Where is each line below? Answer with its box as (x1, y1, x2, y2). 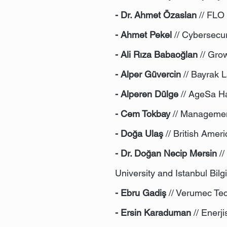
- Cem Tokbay (115, 108, 170, 119)
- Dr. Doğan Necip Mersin (115, 148, 217, 159)
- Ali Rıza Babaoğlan (115, 49, 198, 60)
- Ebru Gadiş (115, 187, 166, 198)
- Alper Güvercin (115, 69, 181, 80)
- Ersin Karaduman (115, 207, 191, 218)
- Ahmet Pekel (115, 29, 172, 40)
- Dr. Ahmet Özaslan (115, 10, 197, 20)
